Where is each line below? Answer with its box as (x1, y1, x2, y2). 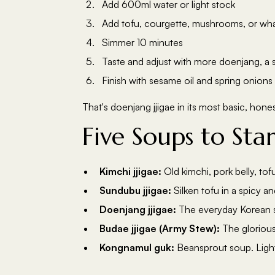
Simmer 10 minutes (102, 36, 184, 48)
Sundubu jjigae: (99, 184, 172, 196)
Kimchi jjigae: (99, 165, 162, 177)
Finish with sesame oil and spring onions (102, 74, 273, 87)
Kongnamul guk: (99, 241, 175, 254)
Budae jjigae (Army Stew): (99, 222, 220, 234)
